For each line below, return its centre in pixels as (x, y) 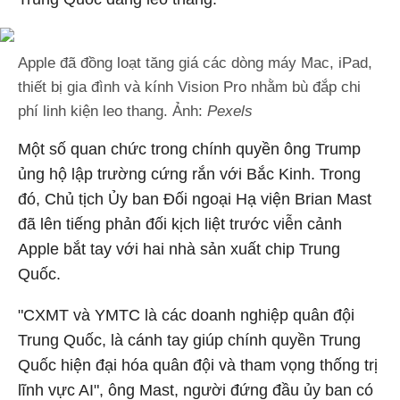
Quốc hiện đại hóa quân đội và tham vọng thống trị (198, 365)
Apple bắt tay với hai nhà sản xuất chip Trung (179, 249)
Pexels (230, 111)
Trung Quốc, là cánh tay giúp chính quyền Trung (189, 340)
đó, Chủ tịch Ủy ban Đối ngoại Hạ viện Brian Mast (195, 199)
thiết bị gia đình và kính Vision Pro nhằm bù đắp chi (189, 87)
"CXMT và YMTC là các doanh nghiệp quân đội (186, 315)
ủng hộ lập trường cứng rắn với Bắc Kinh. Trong (189, 174)
